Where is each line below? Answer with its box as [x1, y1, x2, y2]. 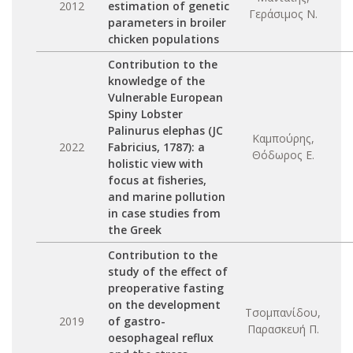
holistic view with [108, 156, 203, 171]
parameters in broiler [108, 15, 226, 30]
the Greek [108, 222, 162, 237]
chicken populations [108, 32, 219, 46]
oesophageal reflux [108, 330, 214, 345]
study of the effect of [108, 264, 228, 279]
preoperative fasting [108, 281, 224, 295]
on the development [108, 297, 221, 312]
